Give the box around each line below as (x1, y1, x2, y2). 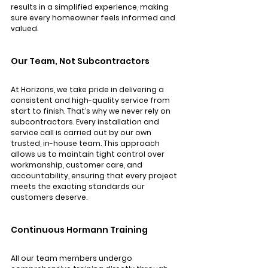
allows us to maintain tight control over (11, 149, 166, 160)
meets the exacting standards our (11, 181, 147, 192)
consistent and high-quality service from (11, 95, 172, 106)
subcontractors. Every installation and (11, 117, 161, 127)
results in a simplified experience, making (11, 2, 170, 13)
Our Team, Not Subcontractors (11, 55, 150, 68)
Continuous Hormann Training (11, 224, 148, 236)
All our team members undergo (11, 253, 134, 264)
